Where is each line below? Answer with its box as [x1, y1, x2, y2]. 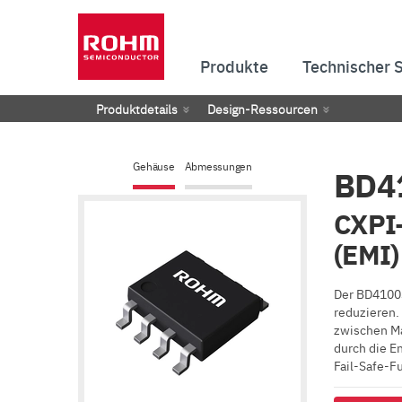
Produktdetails [96, 100, 178, 118]
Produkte [200, 55, 268, 77]
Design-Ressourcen [207, 100, 318, 118]
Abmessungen [184, 159, 252, 173]
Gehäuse [133, 159, 175, 173]
